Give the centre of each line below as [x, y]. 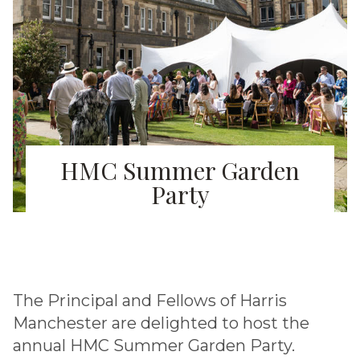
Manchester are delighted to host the [161, 323]
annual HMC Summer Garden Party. [154, 346]
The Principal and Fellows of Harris [150, 301]
